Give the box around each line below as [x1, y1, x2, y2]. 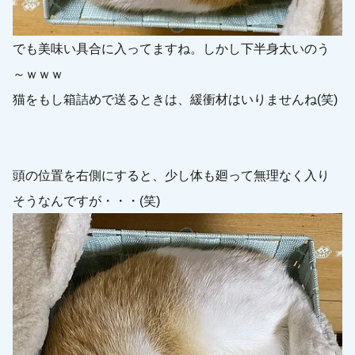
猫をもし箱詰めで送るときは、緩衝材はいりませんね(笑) [13, 91, 338, 106]
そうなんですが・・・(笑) [13, 193, 161, 208]
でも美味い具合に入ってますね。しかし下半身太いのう [13, 40, 330, 55]
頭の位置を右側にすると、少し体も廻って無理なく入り [13, 167, 330, 182]
